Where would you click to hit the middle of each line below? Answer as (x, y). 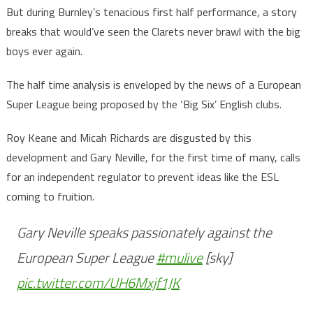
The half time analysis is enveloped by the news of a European (153, 85)
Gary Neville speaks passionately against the (144, 233)
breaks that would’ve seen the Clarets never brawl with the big (153, 32)
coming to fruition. (50, 197)
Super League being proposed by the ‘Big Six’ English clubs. (144, 104)
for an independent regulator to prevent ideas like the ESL (142, 177)
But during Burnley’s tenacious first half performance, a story (151, 12)
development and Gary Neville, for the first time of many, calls (153, 158)
